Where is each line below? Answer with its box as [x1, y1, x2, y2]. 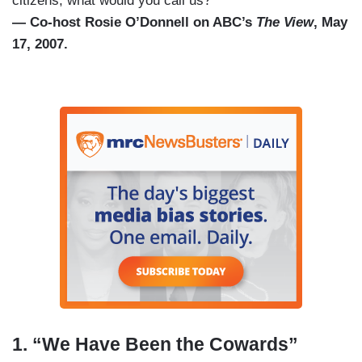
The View [256, 14, 314, 30]
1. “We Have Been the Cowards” [12, 333, 303, 355]
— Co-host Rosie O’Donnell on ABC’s [12, 14, 256, 30]
